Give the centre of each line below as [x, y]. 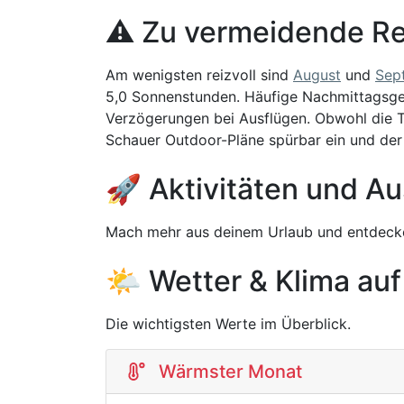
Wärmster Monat [230, 372]
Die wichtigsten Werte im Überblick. [228, 324]
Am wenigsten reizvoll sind [199, 75]
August [317, 75]
